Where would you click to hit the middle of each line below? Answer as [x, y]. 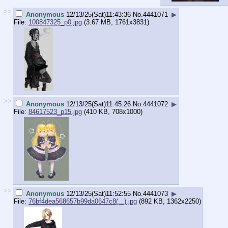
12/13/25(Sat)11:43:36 [98, 14]
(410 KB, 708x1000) [112, 111]
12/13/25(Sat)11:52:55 [98, 193]
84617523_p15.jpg [55, 111]
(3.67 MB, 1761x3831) [116, 22]
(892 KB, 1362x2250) [169, 201]
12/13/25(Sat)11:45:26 [98, 104]
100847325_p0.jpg [55, 22]
